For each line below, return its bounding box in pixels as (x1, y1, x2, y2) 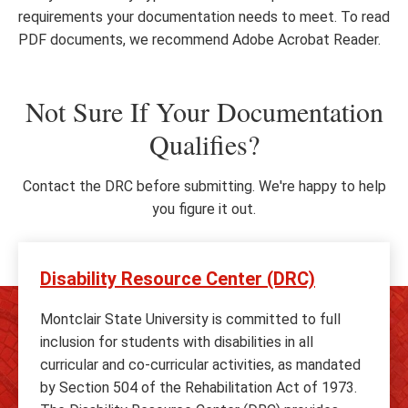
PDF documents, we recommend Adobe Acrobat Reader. (18, 31, 381, 48)
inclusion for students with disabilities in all (40, 333, 313, 351)
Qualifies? (148, 126, 260, 162)
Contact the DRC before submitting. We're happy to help (22, 178, 386, 195)
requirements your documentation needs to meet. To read (18, 8, 390, 25)
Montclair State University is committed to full (40, 311, 341, 328)
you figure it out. (152, 200, 256, 218)
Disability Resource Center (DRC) (40, 268, 315, 290)
